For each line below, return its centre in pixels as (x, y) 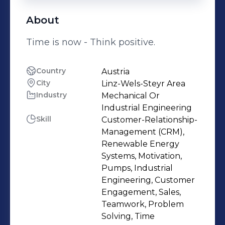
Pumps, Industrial (137, 168)
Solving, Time (128, 216)
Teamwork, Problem (143, 204)
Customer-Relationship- (149, 120)
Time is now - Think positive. (91, 42)
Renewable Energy (140, 144)
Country (51, 71)
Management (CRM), (143, 132)
